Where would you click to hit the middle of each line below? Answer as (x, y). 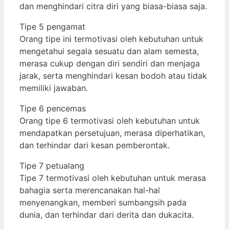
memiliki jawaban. (54, 88)
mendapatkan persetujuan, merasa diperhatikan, (112, 133)
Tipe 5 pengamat (52, 26)
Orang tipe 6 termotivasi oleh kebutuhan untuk (110, 120)
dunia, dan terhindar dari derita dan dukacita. (107, 214)
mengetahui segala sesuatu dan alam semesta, (109, 51)
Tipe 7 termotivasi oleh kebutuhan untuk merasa (113, 178)
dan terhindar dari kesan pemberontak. (95, 145)
